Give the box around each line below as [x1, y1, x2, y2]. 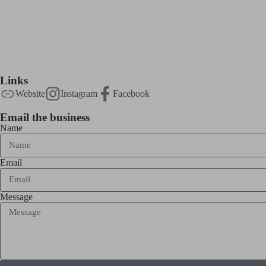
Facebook [113, 88, 150, 99]
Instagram [61, 88, 97, 99]
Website [15, 88, 45, 99]
